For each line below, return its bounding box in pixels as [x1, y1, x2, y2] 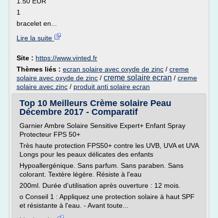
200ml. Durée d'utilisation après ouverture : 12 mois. [19, 182, 181, 189]
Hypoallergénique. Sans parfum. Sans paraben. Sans [19, 162, 183, 169]
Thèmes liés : [17, 65, 63, 73]
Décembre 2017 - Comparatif [19, 107, 138, 117]
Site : [17, 54, 36, 62]
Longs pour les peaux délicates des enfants [19, 150, 153, 158]
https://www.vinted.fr [36, 54, 97, 62]
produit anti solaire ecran [73, 83, 150, 91]
